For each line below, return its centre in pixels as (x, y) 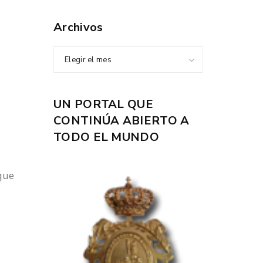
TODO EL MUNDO (106, 137)
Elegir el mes (88, 60)
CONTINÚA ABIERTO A (122, 121)
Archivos (78, 27)
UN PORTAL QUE (103, 104)
